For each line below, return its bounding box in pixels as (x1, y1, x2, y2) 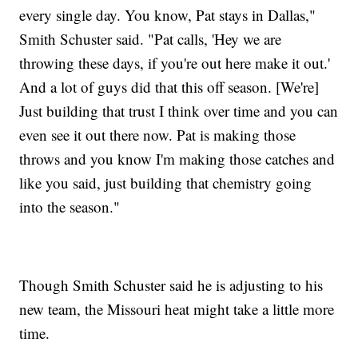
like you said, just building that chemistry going (19, 173, 312, 193)
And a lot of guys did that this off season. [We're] (19, 77, 320, 97)
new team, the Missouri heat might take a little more (19, 299, 335, 320)
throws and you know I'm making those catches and (19, 149, 336, 169)
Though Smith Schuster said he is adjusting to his (19, 275, 324, 296)
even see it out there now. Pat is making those (19, 125, 296, 145)
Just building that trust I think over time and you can (19, 101, 339, 121)
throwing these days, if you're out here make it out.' (19, 53, 331, 74)
